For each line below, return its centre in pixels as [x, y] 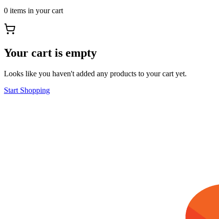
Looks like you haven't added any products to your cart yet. [95, 73]
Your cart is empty [50, 53]
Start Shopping [27, 90]
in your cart [44, 10]
